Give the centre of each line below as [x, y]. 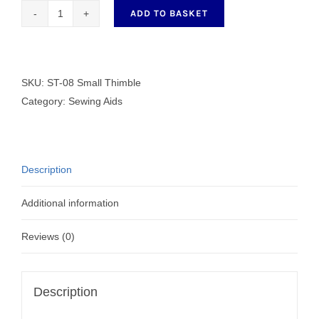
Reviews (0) [48, 236]
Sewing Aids [95, 101]
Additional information [70, 203]
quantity [77, 96]
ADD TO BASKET [169, 13]
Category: [45, 101]
